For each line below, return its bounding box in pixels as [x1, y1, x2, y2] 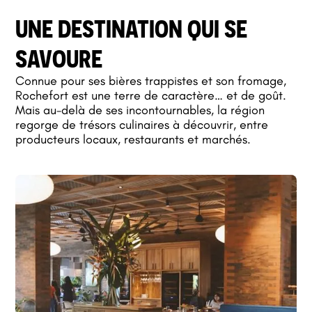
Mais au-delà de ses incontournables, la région [15, 102, 265, 118]
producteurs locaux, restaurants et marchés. [15, 132, 251, 148]
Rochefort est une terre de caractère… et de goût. [15, 88, 287, 104]
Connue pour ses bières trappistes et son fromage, [15, 73, 287, 89]
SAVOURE [15, 44, 103, 74]
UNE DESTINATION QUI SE [15, 14, 248, 44]
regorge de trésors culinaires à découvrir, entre [15, 117, 269, 133]
